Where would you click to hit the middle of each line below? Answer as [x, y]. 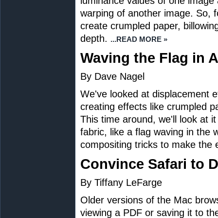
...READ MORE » [139, 39]
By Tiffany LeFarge [121, 182]
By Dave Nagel [112, 76]
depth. [94, 38]
